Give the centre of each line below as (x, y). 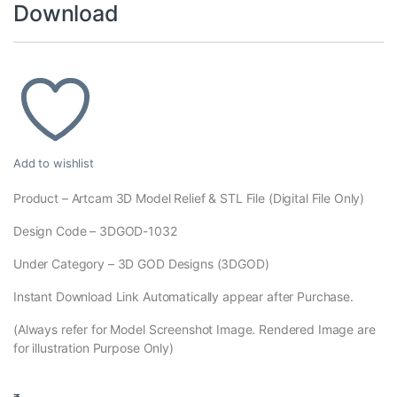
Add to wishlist (54, 163)
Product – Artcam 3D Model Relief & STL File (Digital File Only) (189, 198)
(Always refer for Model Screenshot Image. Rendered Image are (195, 330)
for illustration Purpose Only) (93, 348)
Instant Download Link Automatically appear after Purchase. (183, 297)
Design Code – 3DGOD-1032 (95, 231)
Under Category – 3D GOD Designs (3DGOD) (141, 264)
